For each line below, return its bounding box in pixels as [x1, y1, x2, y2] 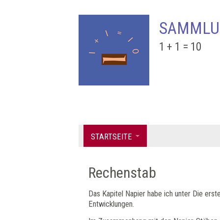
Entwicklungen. [88, 199, 136, 209]
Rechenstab [88, 164, 156, 181]
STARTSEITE [91, 132, 132, 141]
